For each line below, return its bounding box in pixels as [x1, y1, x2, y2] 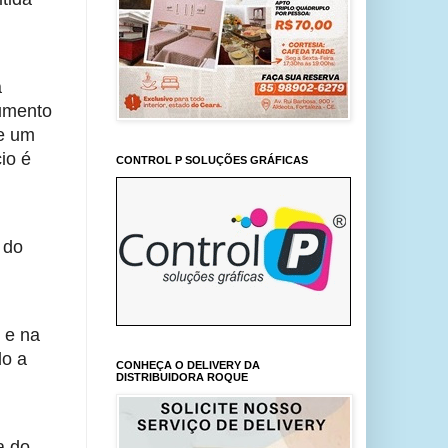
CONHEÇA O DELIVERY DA [116, 359, 260, 371]
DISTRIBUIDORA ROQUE [116, 371, 248, 383]
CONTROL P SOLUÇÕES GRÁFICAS [116, 154, 308, 166]
